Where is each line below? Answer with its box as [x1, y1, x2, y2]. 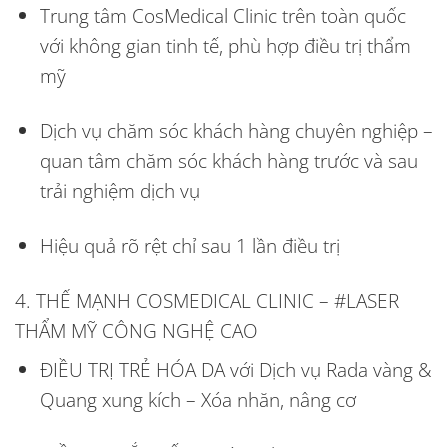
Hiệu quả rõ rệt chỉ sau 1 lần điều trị [39, 231, 340, 259]
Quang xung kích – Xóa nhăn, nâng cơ [39, 386, 356, 414]
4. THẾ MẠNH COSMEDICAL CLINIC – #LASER [15, 286, 399, 314]
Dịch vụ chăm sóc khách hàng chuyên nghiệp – [39, 116, 433, 144]
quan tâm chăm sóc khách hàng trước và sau [39, 146, 418, 174]
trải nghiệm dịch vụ [39, 176, 200, 204]
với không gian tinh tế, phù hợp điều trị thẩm [39, 31, 411, 59]
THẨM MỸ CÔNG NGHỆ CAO [15, 316, 258, 344]
